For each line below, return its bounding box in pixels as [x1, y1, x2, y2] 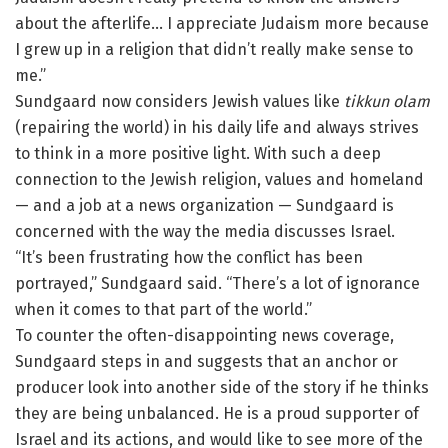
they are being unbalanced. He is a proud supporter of [15, 404, 419, 424]
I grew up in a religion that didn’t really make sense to [15, 40, 413, 60]
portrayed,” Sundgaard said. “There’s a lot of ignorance [15, 274, 420, 294]
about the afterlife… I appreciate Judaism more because [15, 14, 429, 34]
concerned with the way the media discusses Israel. [15, 222, 395, 242]
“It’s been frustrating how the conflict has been [15, 248, 363, 268]
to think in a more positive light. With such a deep [15, 144, 381, 164]
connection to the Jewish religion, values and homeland [15, 170, 424, 190]
